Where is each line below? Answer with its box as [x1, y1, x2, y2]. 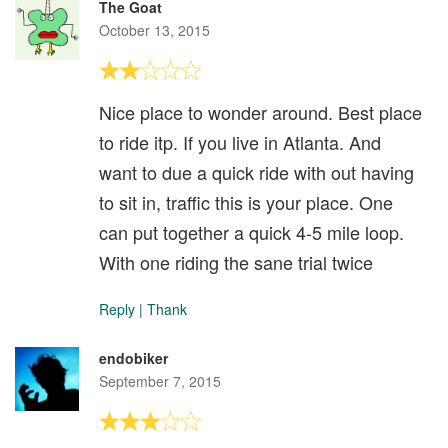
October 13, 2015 [99, 19, 210, 40]
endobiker [99, 347, 168, 368]
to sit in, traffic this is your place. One [99, 188, 393, 215]
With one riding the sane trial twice [99, 248, 373, 275]
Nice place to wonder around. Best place [99, 98, 422, 125]
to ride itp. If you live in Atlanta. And [99, 128, 381, 155]
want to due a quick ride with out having [99, 158, 414, 185]
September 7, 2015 [99, 370, 221, 391]
